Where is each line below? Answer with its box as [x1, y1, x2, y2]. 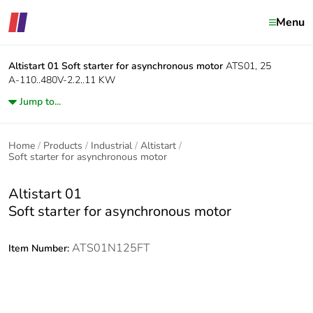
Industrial [91, 139, 132, 152]
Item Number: [8, 242, 72, 255]
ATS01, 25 [226, 59, 271, 73]
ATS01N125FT [72, 240, 150, 256]
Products [43, 139, 82, 152]
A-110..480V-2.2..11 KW [8, 73, 115, 87]
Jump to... [20, 95, 61, 108]
